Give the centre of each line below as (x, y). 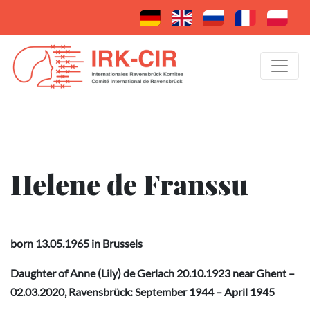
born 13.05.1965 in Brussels (76, 243)
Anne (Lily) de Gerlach (122, 273)
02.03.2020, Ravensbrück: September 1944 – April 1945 (143, 291)
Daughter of (40, 273)
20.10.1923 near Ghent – (235, 273)
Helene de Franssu (129, 183)
